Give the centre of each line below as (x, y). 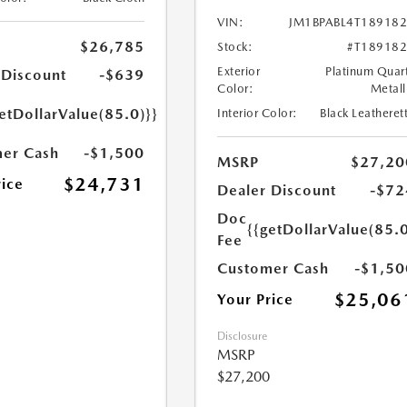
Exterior (239, 72)
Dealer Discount (277, 191)
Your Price (256, 300)
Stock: (235, 47)
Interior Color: (258, 114)
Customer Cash (273, 269)
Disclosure (243, 337)
